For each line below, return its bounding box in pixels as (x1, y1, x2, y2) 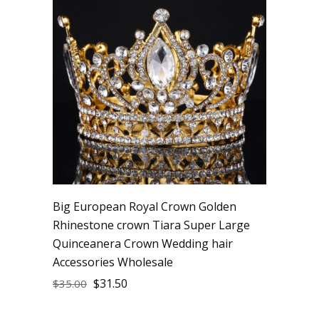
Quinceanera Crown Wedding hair (53, 235, 233, 251)
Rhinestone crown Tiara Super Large (53, 216, 250, 233)
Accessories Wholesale (53, 253, 173, 270)
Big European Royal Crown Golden (53, 198, 236, 214)
